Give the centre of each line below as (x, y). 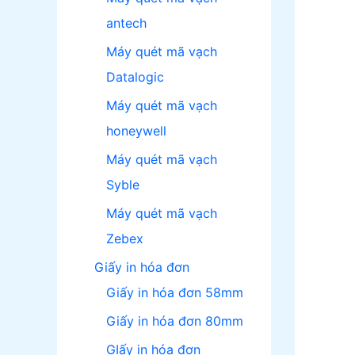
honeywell (136, 131)
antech (126, 23)
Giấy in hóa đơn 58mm (175, 293)
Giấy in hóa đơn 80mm (175, 321)
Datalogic (135, 77)
